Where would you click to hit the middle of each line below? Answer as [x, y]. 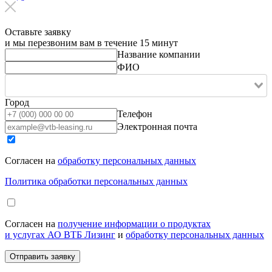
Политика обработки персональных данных [96, 181]
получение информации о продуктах [134, 223]
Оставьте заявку [38, 32]
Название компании [159, 54]
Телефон [135, 114]
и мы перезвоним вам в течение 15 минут [91, 42]
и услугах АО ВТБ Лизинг [60, 234]
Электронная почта [157, 126]
